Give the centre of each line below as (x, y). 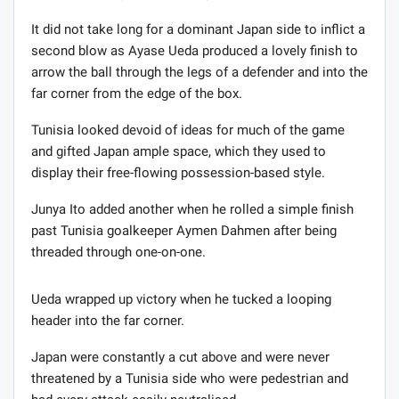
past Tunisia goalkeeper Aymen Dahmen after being (184, 230)
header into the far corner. (108, 320)
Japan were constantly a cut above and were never (180, 357)
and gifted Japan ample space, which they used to (179, 151)
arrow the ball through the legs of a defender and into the (199, 72)
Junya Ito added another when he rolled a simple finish (192, 209)
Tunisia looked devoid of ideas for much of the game (188, 130)
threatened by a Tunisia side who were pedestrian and (190, 378)
